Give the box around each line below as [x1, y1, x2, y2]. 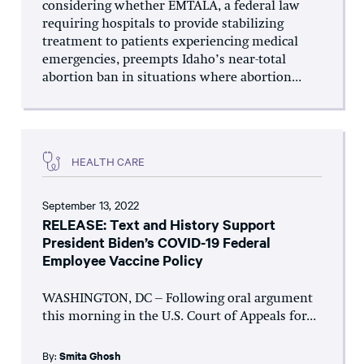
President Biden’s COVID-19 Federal [42, 232, 271, 253]
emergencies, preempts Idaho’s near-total [42, 54, 286, 67]
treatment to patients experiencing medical [42, 36, 298, 50]
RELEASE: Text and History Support [42, 214, 275, 235]
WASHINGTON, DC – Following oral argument [42, 292, 313, 306]
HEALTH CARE [71, 153, 145, 168]
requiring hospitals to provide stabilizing [42, 18, 284, 32]
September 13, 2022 [42, 197, 139, 214]
